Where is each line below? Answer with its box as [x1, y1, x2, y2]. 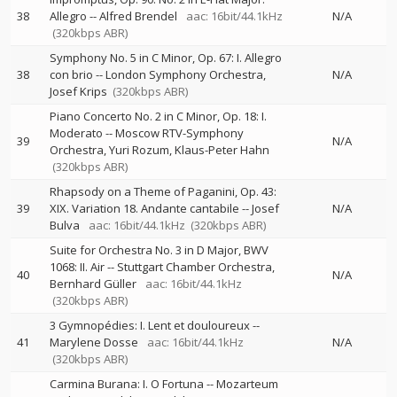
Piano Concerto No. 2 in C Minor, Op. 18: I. [50, 108, 267, 124]
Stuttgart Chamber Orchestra [117, 259, 272, 275]
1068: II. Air [50, 259, 105, 275]
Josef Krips [50, 83, 107, 99]
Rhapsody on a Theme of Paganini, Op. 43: [50, 183, 276, 199]
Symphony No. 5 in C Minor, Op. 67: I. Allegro [50, 50, 282, 66]
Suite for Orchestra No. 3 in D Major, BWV [50, 242, 269, 258]
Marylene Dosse [50, 334, 138, 350]
